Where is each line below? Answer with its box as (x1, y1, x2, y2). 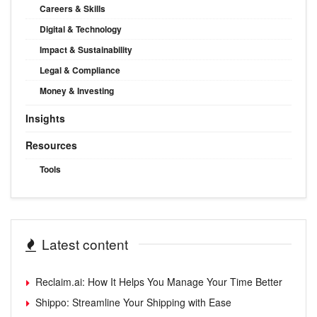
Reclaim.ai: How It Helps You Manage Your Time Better (35, 274, 282, 289)
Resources (25, 137, 77, 152)
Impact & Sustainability (40, 42, 132, 56)
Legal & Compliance (40, 63, 120, 76)
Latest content (42, 234, 128, 253)
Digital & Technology (40, 22, 122, 35)
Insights (25, 110, 65, 125)
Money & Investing (40, 83, 114, 97)
